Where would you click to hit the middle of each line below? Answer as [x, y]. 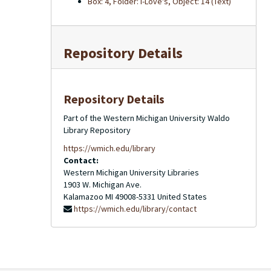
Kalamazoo [83, 197]
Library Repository [97, 130]
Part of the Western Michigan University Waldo [147, 118]
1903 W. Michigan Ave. [103, 184]
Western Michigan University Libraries [131, 172]
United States [182, 197]
